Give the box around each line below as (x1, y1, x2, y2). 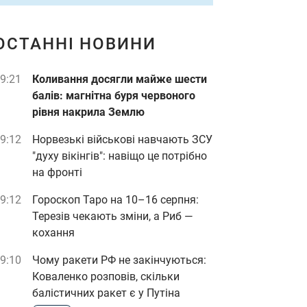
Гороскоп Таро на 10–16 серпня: (32, 193, 199, 206)
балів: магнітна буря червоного (32, 89, 195, 102)
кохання (32, 226, 75, 239)
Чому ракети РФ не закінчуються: (32, 254, 206, 267)
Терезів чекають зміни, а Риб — (32, 210, 193, 223)
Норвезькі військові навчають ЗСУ (32, 133, 212, 146)
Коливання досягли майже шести (32, 73, 207, 86)
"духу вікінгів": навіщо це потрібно (32, 149, 207, 162)
